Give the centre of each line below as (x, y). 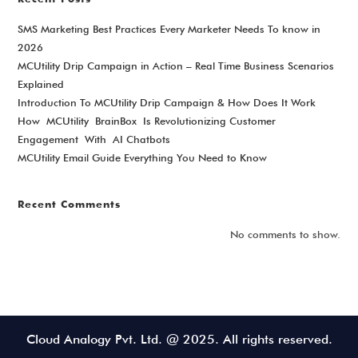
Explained (41, 84)
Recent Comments (70, 204)
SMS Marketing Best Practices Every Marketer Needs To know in (169, 29)
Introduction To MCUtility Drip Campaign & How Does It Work (167, 103)
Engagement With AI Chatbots (94, 139)
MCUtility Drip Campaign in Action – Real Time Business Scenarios (176, 66)
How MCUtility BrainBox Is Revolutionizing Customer (147, 121)
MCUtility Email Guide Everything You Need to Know (143, 158)
